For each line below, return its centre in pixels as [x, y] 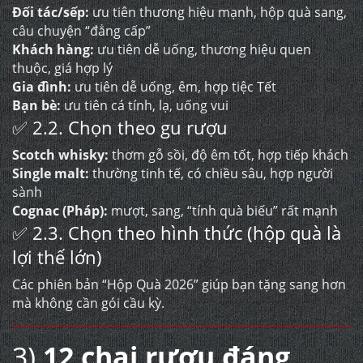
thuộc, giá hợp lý [62, 68]
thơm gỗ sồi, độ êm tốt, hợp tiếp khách [228, 155]
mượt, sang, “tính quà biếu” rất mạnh [223, 211]
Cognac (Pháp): [60, 211]
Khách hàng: [53, 49]
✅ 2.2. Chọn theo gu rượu [120, 127]
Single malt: [51, 173]
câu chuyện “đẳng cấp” [81, 31]
